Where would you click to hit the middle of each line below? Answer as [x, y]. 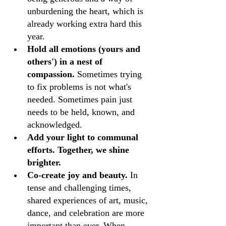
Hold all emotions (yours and [85, 49]
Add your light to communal [84, 137]
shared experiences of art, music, [89, 200]
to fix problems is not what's [80, 87]
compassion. [51, 74]
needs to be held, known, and [82, 112]
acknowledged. [55, 125]
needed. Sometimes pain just [81, 99]
